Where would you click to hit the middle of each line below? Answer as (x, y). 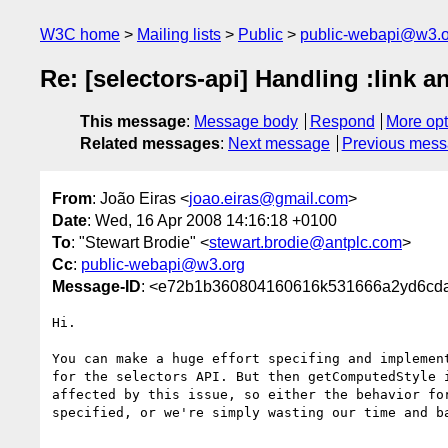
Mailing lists (179, 34)
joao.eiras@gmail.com (268, 198)
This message (133, 122)
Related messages (150, 144)
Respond (342, 122)
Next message (279, 144)
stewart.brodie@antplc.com (305, 242)
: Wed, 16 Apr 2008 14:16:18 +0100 (212, 220)
